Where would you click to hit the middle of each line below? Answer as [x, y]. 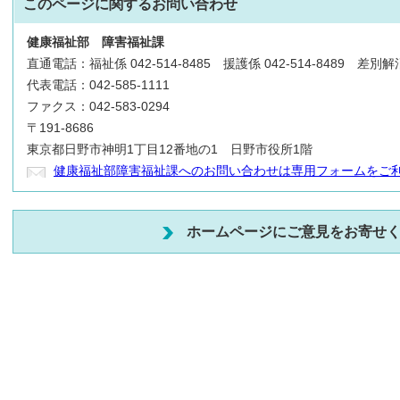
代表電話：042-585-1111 [98, 85]
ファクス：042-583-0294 [98, 107]
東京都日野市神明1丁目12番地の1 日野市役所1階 [170, 150]
